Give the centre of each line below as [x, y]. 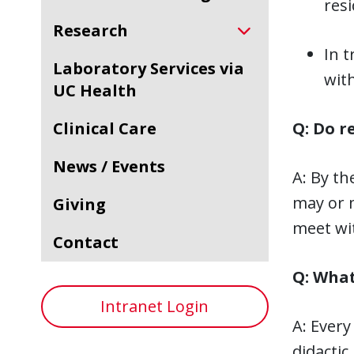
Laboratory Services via [58, 68]
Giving [85, 204]
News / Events [116, 166]
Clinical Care [110, 128]
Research [96, 30]
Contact [91, 242]
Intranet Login [155, 306]
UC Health [95, 90]
